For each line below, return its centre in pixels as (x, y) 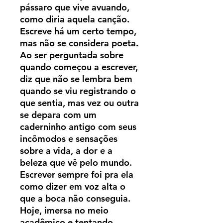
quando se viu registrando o (78, 91)
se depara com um (58, 115)
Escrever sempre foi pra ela (77, 175)
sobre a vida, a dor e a (66, 151)
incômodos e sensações (69, 139)
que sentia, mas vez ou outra (79, 103)
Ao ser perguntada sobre (72, 55)
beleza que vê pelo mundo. (76, 163)
